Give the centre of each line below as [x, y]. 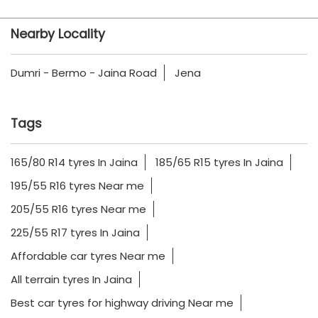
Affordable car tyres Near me [88, 256]
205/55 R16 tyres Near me [78, 209]
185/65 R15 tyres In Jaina [219, 162]
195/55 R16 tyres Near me [77, 185]
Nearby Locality [58, 34]
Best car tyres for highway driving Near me [122, 302]
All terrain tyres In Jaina [71, 279]
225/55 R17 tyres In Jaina [75, 232]
